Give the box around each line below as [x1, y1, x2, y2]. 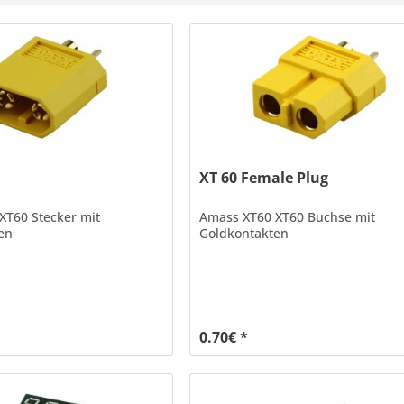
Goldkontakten [199, 225, 289, 243]
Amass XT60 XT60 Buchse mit [199, 208, 376, 226]
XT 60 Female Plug [199, 168, 329, 188]
